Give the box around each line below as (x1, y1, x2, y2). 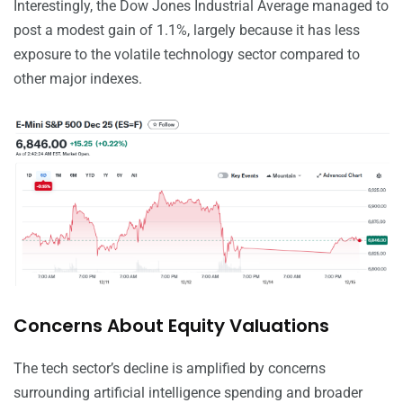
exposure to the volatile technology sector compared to (13, 45, 360, 63)
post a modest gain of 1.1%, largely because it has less (13, 21, 360, 39)
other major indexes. (13, 69, 142, 87)
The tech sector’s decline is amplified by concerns (13, 360, 326, 378)
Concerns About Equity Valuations (13, 313, 329, 339)
